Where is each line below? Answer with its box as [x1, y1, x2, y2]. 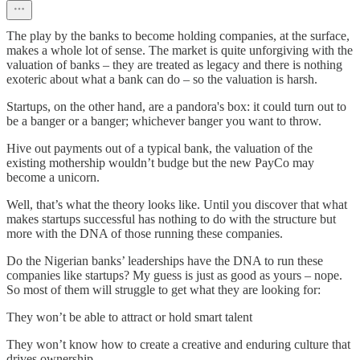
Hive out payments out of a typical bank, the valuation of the [6, 141, 313, 155]
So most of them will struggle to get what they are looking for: [6, 282, 321, 297]
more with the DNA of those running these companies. [6, 226, 283, 240]
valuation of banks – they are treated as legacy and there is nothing [6, 57, 342, 72]
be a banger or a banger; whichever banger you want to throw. [6, 113, 321, 128]
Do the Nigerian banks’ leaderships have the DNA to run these [6, 253, 323, 268]
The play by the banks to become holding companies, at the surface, [6, 28, 350, 43]
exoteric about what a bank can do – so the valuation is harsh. [6, 72, 317, 86]
